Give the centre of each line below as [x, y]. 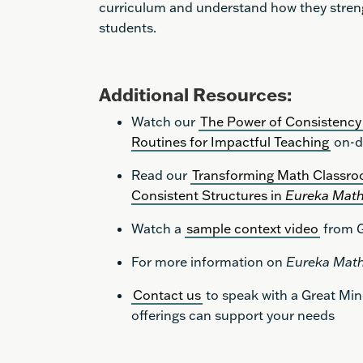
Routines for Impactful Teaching [230, 142]
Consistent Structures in [208, 195]
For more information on [209, 262]
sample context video [252, 228]
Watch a [158, 228]
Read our [161, 175]
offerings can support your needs [233, 315]
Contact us [167, 295]
